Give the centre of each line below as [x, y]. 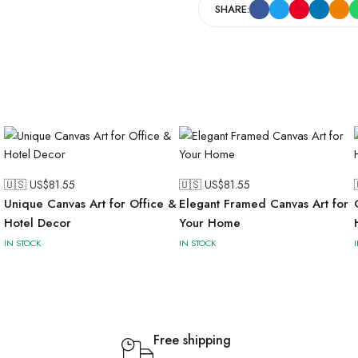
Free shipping [192, 340]
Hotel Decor [38, 223]
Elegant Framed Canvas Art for [264, 204]
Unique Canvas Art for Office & [90, 204]
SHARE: [232, 9]
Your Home [210, 223]
